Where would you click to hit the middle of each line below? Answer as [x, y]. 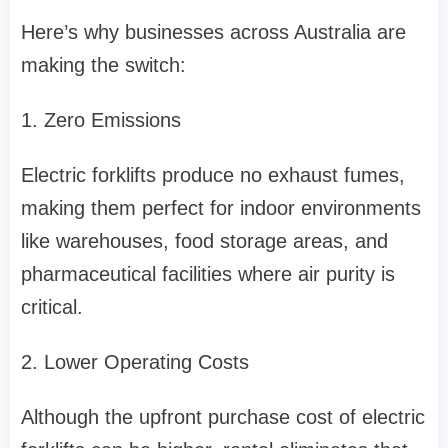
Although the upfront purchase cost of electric [223, 417]
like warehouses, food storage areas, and [204, 241]
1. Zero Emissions [101, 120]
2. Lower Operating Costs [135, 362]
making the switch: [103, 65]
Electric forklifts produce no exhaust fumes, [213, 175]
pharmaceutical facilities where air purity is [208, 274]
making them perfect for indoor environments [221, 208]
